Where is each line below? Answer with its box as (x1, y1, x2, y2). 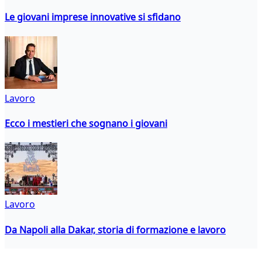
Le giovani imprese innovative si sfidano (5, 11, 181, 24)
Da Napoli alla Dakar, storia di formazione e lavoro (5, 223, 226, 236)
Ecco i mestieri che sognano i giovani (5, 116, 167, 130)
